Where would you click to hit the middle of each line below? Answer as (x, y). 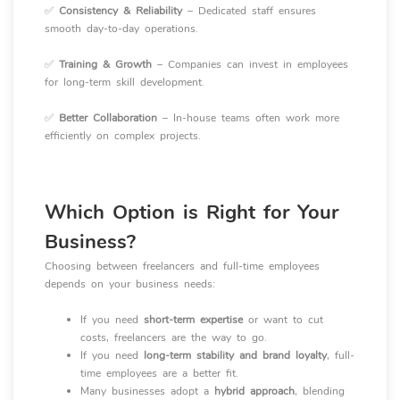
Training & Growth (105, 64)
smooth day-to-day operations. (121, 29)
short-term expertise (193, 320)
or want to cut (283, 320)
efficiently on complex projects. (123, 136)
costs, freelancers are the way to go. (174, 337)
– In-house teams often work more (248, 118)
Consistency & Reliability (121, 11)
